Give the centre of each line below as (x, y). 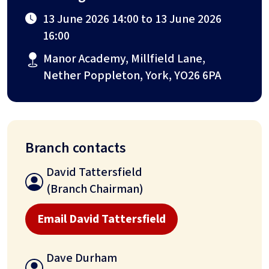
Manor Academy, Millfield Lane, (124, 59)
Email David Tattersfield (101, 219)
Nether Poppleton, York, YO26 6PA (132, 76)
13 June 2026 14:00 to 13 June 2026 (132, 20)
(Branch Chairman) (95, 189)
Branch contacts (76, 148)
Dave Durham (82, 258)
